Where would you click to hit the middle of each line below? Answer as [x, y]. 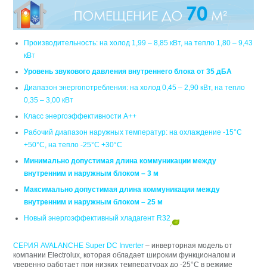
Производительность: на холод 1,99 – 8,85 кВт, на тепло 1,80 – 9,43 [139, 43]
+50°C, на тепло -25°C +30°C [73, 145]
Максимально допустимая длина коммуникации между [122, 189]
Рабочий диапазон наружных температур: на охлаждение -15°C [133, 132]
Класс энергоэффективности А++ [80, 116]
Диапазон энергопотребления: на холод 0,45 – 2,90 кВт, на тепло [135, 87]
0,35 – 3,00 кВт [49, 100]
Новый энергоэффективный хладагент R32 [97, 218]
